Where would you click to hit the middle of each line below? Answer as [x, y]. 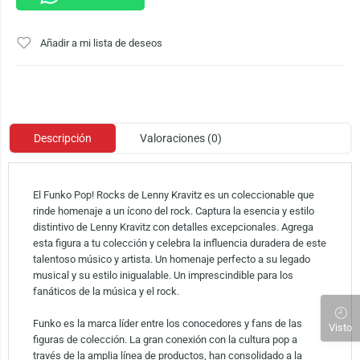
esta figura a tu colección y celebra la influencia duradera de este [179, 243]
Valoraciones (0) [180, 139]
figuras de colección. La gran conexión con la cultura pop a [165, 340]
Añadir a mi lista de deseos [101, 43]
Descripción [62, 139]
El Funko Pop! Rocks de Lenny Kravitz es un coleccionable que [173, 195]
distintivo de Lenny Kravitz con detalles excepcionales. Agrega [173, 227]
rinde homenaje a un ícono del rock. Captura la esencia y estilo [173, 211]
